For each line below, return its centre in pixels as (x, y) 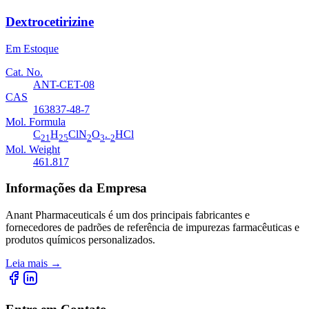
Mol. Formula (36, 121)
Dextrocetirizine (50, 21)
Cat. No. (24, 72)
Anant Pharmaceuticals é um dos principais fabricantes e (128, 215)
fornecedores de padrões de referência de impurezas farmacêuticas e (152, 228)
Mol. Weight (33, 149)
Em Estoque (32, 48)
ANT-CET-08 (64, 84)
